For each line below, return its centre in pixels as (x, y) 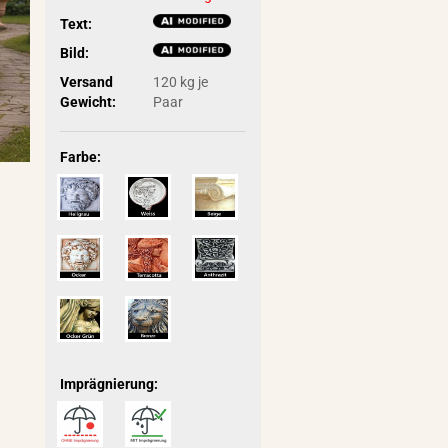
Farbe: (81, 157)
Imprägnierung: (109, 384)
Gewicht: (88, 101)
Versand (87, 81)
